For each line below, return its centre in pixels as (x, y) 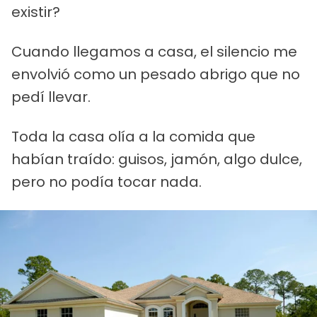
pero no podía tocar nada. (106, 182)
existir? (36, 12)
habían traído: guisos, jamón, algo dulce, (157, 160)
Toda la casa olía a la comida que (133, 137)
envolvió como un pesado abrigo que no (156, 75)
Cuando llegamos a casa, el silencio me (154, 52)
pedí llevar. (51, 97)
